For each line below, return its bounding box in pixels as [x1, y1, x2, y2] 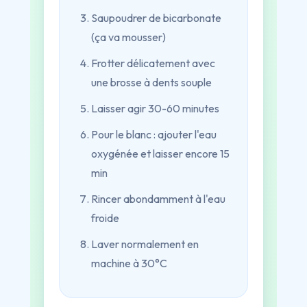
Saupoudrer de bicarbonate [91, 11, 221, 25]
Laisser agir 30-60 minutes [91, 101, 219, 115]
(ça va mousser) [91, 30, 166, 44]
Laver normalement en [91, 237, 199, 251]
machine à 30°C [91, 256, 167, 270]
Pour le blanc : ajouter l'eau [91, 127, 217, 141]
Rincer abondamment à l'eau [91, 192, 225, 206]
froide [91, 211, 119, 225]
